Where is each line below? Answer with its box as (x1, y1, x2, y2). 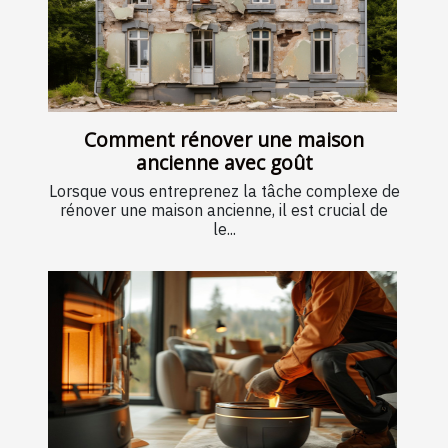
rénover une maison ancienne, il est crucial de (60, 200, 388, 221)
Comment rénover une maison (84, 126, 364, 154)
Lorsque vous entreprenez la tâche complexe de (48, 181, 400, 202)
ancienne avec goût (135, 149, 313, 177)
